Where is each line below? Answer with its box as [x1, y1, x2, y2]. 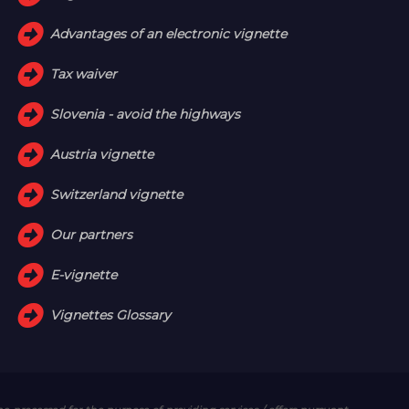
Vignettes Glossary [50, 306, 172, 323]
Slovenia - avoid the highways [50, 105, 241, 122]
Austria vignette [50, 145, 154, 163]
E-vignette [50, 266, 118, 283]
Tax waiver [50, 65, 118, 82]
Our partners [50, 225, 133, 243]
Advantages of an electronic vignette [50, 25, 288, 42]
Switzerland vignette [50, 185, 184, 203]
